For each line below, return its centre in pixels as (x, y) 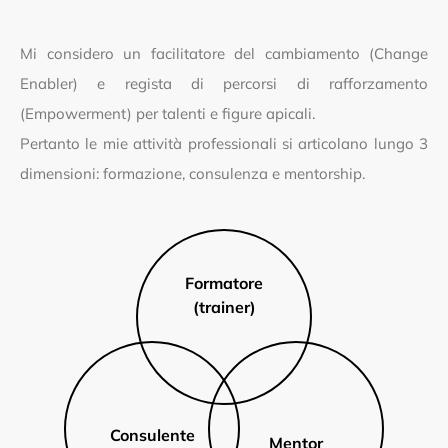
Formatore (224, 283)
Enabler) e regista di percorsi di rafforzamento (224, 84)
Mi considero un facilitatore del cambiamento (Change (224, 54)
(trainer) (224, 307)
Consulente (152, 435)
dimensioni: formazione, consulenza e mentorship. (192, 174)
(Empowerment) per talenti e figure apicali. (167, 114)
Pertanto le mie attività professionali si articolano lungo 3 (224, 144)
